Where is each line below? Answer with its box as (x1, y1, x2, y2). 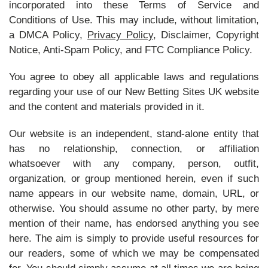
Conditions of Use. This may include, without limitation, (9, 14, 259, 26)
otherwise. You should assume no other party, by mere (9, 203, 259, 214)
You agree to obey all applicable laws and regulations (9, 71, 259, 83)
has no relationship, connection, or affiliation (9, 143, 259, 154)
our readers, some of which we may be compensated (9, 248, 259, 259)
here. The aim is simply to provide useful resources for (9, 233, 259, 244)
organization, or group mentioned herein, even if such (9, 173, 259, 184)
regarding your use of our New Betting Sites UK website (9, 86, 259, 98)
